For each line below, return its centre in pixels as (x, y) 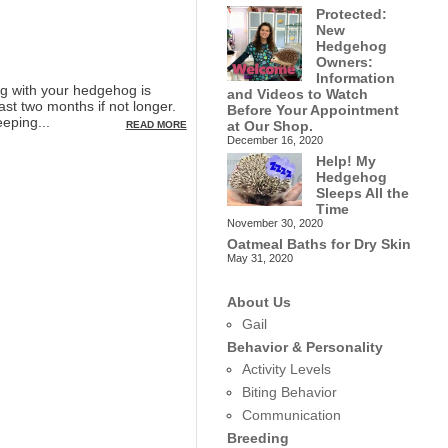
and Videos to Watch (297, 94)
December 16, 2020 (274, 140)
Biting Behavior (289, 392)
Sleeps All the (362, 193)
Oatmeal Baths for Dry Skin (318, 244)
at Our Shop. (269, 126)
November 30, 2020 (274, 223)
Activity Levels (286, 369)
